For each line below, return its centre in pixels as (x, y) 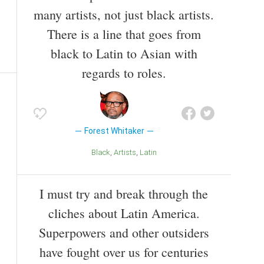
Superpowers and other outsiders (124, 233)
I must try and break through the (124, 194)
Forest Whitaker (114, 131)
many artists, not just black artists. (124, 14)
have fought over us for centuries (124, 252)
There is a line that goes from (124, 34)
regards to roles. (124, 72)
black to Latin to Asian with (124, 53)
